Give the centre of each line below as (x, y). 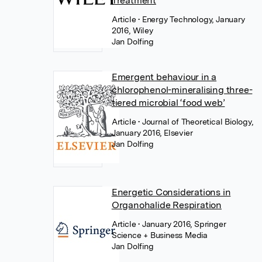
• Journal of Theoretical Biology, (196, 121)
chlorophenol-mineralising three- (182, 89)
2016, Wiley (132, 30)
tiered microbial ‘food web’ (168, 102)
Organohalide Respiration (166, 205)
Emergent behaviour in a (164, 77)
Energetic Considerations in (171, 192)
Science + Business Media (159, 235)
